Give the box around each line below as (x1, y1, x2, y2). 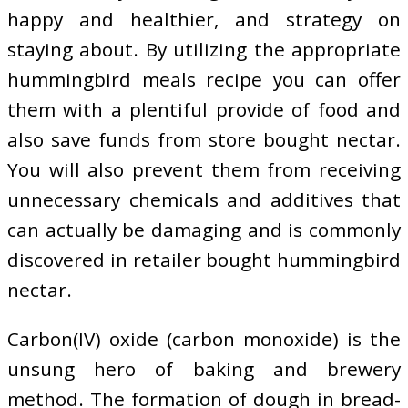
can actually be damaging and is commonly (7, 217, 401, 243)
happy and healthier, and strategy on (7, 6, 401, 33)
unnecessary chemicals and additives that (7, 187, 401, 213)
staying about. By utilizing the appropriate (7, 36, 401, 63)
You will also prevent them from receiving (7, 157, 401, 183)
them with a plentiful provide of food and (7, 97, 401, 123)
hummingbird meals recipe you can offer (7, 66, 401, 93)
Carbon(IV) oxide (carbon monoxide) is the (7, 326, 401, 352)
